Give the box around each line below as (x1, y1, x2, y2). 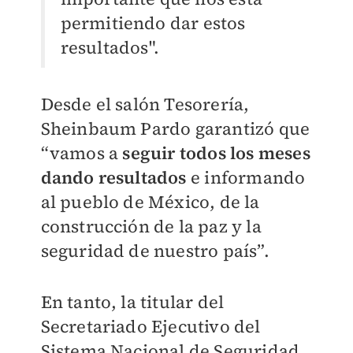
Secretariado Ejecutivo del (40, 314, 261, 339)
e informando (186, 165, 306, 190)
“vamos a (40, 141, 123, 165)
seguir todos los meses (122, 141, 310, 165)
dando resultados (40, 165, 187, 190)
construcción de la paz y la (40, 214, 262, 239)
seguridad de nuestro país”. (40, 239, 269, 263)
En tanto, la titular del (40, 290, 225, 314)
